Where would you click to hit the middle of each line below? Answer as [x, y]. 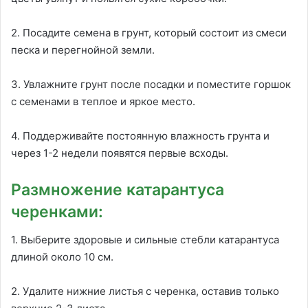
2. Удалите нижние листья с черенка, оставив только [145, 291]
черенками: [57, 212]
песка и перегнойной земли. [83, 50]
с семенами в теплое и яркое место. [103, 102]
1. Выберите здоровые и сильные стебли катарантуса [145, 239]
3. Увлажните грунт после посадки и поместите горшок [151, 85]
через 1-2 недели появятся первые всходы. [120, 153]
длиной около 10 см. [62, 256]
